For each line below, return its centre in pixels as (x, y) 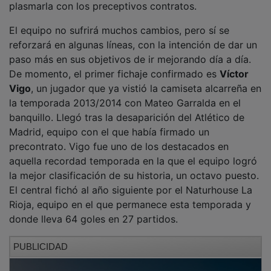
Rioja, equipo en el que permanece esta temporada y (130, 196)
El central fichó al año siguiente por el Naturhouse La (131, 182)
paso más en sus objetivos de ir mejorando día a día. (130, 51)
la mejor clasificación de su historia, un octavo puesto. (134, 167)
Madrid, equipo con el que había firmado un (109, 124)
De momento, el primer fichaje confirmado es (114, 66)
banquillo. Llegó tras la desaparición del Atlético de (127, 109)
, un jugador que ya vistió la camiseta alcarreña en (146, 80)
